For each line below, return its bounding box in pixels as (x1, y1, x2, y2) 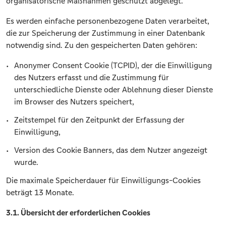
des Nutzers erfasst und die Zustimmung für (14, 73, 169, 83)
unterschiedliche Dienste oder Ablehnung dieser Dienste (14, 85, 213, 95)
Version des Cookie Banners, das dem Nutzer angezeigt (14, 145, 207, 155)
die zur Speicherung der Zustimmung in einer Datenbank (6, 28, 205, 38)
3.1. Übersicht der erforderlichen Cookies (6, 208, 150, 218)
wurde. (14, 157, 38, 167)
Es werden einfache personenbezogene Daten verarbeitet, (6, 16, 209, 26)
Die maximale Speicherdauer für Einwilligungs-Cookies (6, 176, 201, 186)
